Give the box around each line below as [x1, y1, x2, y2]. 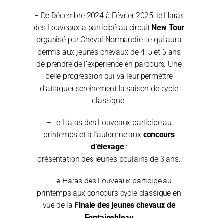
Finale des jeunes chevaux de [74, 200, 176, 210]
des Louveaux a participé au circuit [34, 22, 152, 32]
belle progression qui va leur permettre [45, 71, 173, 81]
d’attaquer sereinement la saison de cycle [40, 83, 178, 93]
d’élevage [91, 142, 124, 151]
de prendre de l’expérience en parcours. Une [36, 59, 182, 69]
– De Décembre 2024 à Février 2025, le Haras [34, 10, 184, 20]
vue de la [42, 200, 74, 210]
